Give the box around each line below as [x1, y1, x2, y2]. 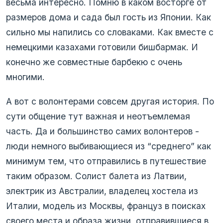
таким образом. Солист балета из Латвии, [6, 170, 187, 181]
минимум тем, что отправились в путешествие [6, 155, 206, 166]
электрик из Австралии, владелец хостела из [6, 185, 198, 196]
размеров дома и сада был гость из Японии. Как [6, 12, 211, 23]
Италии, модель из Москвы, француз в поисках [6, 200, 206, 211]
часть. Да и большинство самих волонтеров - [6, 125, 199, 136]
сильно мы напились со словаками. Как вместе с [6, 27, 214, 38]
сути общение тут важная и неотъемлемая [6, 111, 190, 121]
